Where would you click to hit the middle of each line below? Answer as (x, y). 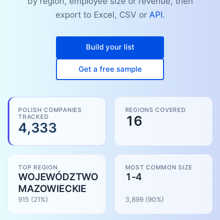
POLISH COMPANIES (50, 110)
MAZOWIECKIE (53, 188)
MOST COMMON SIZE (159, 167)
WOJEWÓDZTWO (58, 177)
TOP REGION (38, 167)
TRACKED (34, 116)
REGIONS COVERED (155, 110)
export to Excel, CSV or (102, 15)
